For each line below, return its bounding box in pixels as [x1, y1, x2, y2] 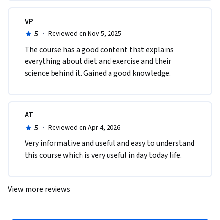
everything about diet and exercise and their [25, 56, 171, 67]
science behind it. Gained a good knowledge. [25, 68, 171, 79]
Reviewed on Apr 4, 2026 [48, 123, 120, 133]
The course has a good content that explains [25, 44, 174, 55]
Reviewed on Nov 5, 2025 [48, 29, 121, 39]
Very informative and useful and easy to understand [25, 138, 194, 149]
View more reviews [8, 184, 70, 195]
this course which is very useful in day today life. [25, 150, 182, 161]
